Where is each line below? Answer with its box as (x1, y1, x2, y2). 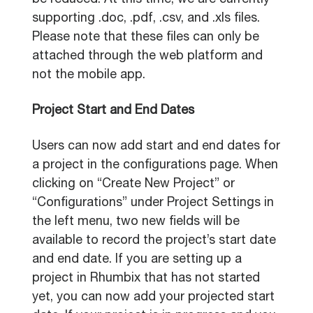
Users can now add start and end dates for (32, 140, 280, 153)
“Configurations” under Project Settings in (32, 197, 274, 210)
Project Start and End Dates (32, 105, 194, 117)
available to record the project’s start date (32, 235, 276, 247)
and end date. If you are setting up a (32, 254, 242, 266)
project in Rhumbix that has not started (32, 272, 260, 285)
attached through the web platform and (32, 50, 263, 63)
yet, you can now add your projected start (32, 291, 275, 304)
